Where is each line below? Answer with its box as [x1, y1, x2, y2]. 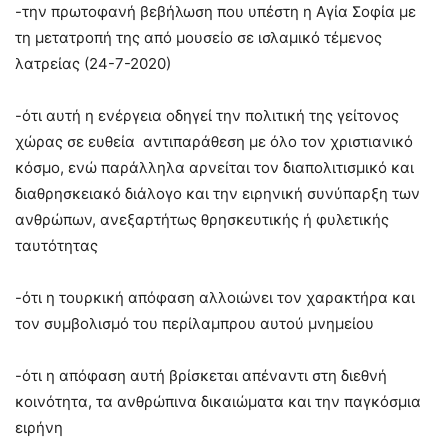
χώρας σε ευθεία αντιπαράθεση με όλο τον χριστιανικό [15, 132, 413, 152]
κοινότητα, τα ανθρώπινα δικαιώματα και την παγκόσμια [15, 392, 421, 412]
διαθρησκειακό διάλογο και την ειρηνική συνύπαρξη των [15, 184, 420, 204]
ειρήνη [15, 418, 63, 438]
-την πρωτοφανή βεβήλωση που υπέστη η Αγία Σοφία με [15, 2, 416, 22]
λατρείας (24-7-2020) [15, 54, 171, 74]
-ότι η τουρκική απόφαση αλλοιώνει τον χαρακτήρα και [15, 288, 415, 308]
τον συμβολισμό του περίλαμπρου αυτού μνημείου [15, 314, 374, 334]
